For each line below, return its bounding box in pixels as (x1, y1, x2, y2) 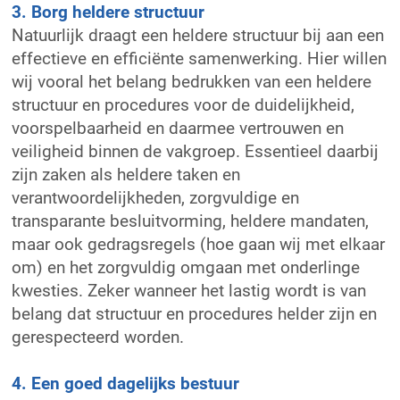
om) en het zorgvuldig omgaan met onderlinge (12, 255, 361, 279)
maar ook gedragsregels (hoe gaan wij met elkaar (12, 232, 386, 255)
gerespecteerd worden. (12, 325, 185, 348)
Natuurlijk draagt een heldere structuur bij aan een (12, 23, 385, 46)
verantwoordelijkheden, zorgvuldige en (12, 186, 300, 209)
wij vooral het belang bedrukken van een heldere (12, 70, 372, 93)
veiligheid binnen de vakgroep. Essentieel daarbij (12, 139, 379, 162)
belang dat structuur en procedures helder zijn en (12, 302, 378, 325)
